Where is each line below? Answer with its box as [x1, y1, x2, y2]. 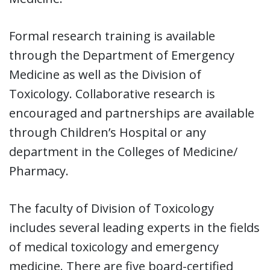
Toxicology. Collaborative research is [9, 85, 215, 102]
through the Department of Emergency [9, 46, 234, 63]
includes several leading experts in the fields [9, 219, 260, 236]
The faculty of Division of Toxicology [9, 199, 214, 216]
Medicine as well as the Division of [9, 66, 201, 83]
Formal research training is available [9, 27, 215, 44]
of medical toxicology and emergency [9, 238, 219, 255]
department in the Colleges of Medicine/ [9, 143, 237, 160]
